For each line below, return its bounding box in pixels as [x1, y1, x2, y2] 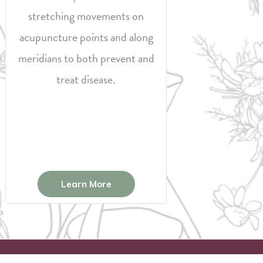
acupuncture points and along [19, 28, 153, 46]
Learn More [60, 178, 112, 190]
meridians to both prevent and [18, 49, 154, 67]
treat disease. [56, 70, 116, 88]
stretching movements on [28, 7, 144, 25]
